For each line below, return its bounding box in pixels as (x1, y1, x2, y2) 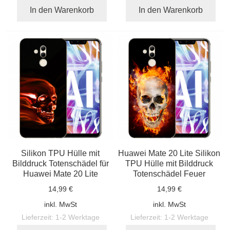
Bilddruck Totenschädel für (12, 158, 109, 168)
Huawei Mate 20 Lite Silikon (118, 148, 221, 158)
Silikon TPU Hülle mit (21, 148, 100, 158)
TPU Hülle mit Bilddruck (125, 158, 214, 168)
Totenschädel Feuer (133, 168, 206, 178)
